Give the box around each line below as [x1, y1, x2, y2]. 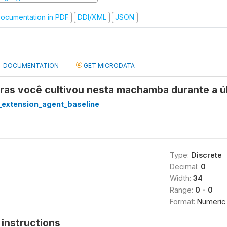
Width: [169, 173, 193, 182]
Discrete [191, 150, 222, 159]
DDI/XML [77, 13, 106, 21]
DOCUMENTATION [3, 61, 59, 69]
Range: [169, 185, 195, 194]
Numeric [197, 197, 225, 206]
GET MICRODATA [82, 61, 135, 69]
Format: [169, 197, 197, 206]
